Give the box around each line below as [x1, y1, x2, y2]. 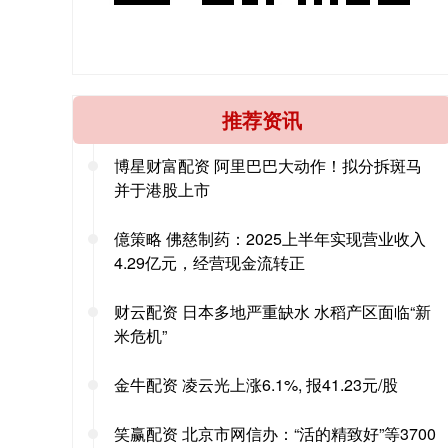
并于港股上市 [114, 178, 210, 202]
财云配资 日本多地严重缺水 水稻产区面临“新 [114, 300, 431, 324]
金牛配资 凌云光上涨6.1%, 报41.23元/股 [114, 373, 398, 397]
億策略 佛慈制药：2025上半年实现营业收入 [114, 227, 426, 251]
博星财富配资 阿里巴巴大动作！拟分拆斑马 [114, 154, 422, 178]
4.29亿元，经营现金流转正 [114, 251, 305, 275]
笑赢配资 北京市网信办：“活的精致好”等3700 [114, 422, 436, 446]
